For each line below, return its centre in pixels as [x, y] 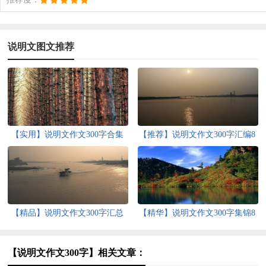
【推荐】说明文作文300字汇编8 [197, 134]
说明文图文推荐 [41, 46]
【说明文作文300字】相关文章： [77, 252]
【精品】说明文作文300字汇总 [67, 213]
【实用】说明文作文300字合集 [67, 134]
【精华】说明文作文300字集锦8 [197, 213]
